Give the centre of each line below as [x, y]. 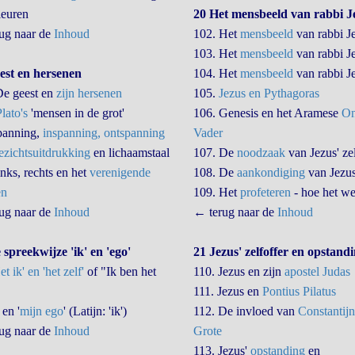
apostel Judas [317, 271]
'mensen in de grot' [76, 113]
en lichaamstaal [130, 153]
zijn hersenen [89, 93]
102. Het [216, 34]
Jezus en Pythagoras [269, 93]
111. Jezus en [227, 291]
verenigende [120, 172]
